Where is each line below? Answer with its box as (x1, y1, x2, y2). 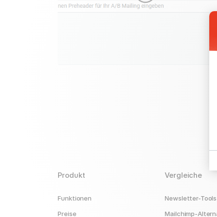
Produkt (58, 171, 85, 180)
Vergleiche (165, 171, 202, 180)
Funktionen (58, 194, 92, 202)
